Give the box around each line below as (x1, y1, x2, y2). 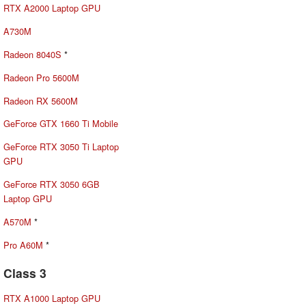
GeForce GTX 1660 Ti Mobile (3, 117, 118, 130)
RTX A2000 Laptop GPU (3, 1, 100, 15)
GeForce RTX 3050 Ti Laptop (3, 140, 119, 154)
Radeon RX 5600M (3, 94, 78, 107)
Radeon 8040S (3, 47, 61, 61)
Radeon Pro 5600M (3, 70, 79, 84)
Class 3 (3, 264, 46, 281)
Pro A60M (3, 238, 43, 251)
